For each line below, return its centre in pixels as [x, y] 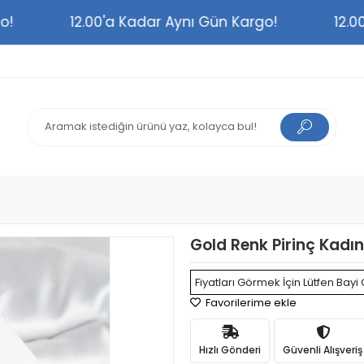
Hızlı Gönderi [230, 349]
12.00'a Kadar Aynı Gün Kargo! [191, 22]
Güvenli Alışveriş [323, 349]
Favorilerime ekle [250, 303]
